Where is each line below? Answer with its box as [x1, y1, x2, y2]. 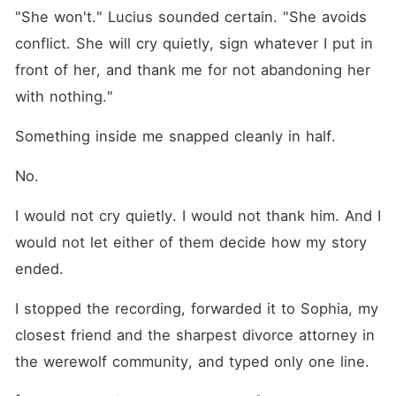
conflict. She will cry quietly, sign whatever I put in [14, 34, 373, 52]
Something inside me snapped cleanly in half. [14, 127, 336, 145]
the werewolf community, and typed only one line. [14, 353, 369, 370]
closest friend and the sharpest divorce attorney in [14, 326, 375, 344]
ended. [14, 260, 64, 278]
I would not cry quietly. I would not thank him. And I [14, 207, 381, 225]
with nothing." [14, 88, 113, 105]
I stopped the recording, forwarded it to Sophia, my [14, 300, 378, 317]
